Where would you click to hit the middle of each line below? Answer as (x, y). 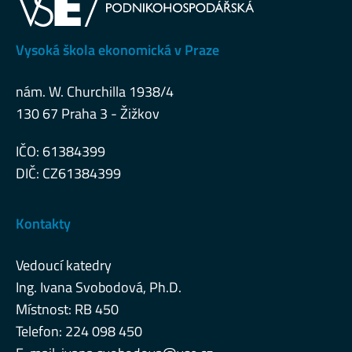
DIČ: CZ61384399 (68, 173)
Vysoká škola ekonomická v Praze (117, 50)
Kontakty (43, 224)
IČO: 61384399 (60, 151)
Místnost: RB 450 (67, 309)
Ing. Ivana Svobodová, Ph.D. (99, 287)
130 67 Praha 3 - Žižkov (88, 114)
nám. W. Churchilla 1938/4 (95, 92)
